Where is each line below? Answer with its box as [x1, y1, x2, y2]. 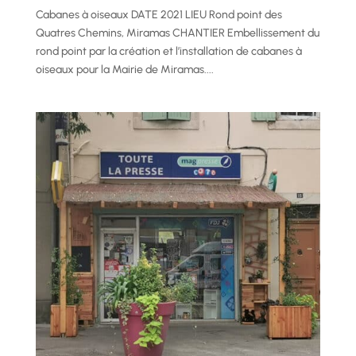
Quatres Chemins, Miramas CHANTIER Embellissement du [35, 25, 319, 40]
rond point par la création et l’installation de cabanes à [35, 44, 302, 58]
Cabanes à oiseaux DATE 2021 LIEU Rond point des [35, 7, 282, 21]
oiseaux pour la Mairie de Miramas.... [35, 62, 214, 76]
